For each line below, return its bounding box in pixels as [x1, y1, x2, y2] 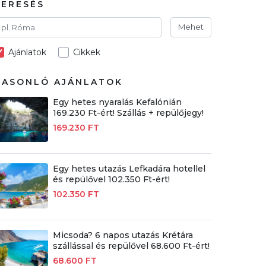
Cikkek [73, 46, 101, 58]
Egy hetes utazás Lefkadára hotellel [52, 163, 205, 174]
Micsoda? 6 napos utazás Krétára [52, 229, 193, 240]
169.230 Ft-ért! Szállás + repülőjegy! [52, 107, 204, 118]
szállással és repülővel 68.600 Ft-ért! [52, 240, 210, 251]
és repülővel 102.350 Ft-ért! [52, 173, 170, 185]
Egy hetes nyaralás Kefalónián [52, 96, 182, 107]
